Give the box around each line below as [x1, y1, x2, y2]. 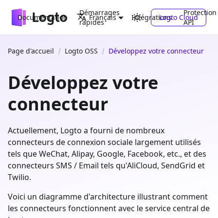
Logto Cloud [159, 12, 198, 22]
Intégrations [131, 12, 172, 22]
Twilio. [8, 172, 31, 182]
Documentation [18, 12, 68, 22]
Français [89, 13, 116, 22]
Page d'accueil [8, 46, 54, 55]
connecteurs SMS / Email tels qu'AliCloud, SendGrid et [8, 160, 205, 171]
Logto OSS [65, 46, 98, 55]
